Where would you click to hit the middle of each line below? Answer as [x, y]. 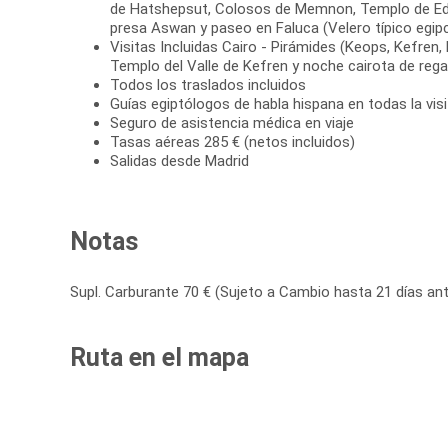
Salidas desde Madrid [179, 161]
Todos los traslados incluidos [208, 85]
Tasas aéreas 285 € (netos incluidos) [232, 142]
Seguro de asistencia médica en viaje [232, 123]
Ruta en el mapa [159, 358]
